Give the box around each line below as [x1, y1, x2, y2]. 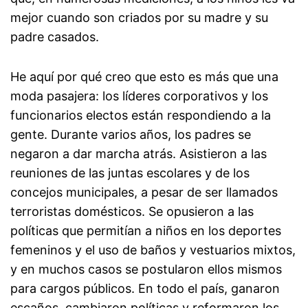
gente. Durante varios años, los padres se [10, 127, 251, 142]
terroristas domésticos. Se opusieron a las [10, 204, 254, 219]
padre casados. [10, 30, 99, 45]
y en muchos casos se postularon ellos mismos [10, 262, 282, 277]
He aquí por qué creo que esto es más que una [10, 69, 278, 85]
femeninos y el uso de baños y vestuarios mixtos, [10, 243, 296, 258]
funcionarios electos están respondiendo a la [10, 108, 271, 123]
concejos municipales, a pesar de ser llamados [10, 185, 278, 200]
